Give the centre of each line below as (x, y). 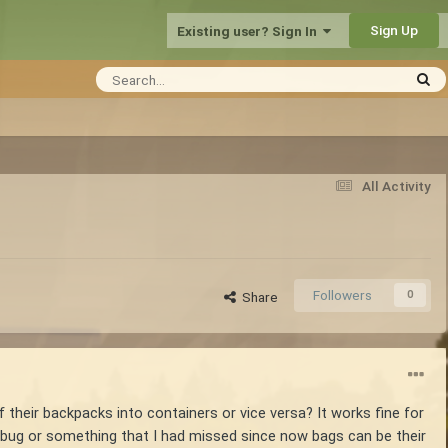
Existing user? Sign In (250, 30)
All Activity (396, 185)
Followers (342, 294)
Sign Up (394, 29)
